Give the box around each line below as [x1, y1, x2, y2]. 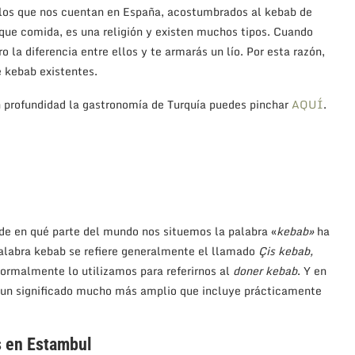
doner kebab [233, 261, 297, 281]
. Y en [297, 261, 326, 281]
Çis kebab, [258, 242, 313, 261]
